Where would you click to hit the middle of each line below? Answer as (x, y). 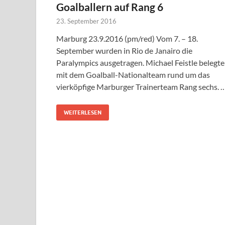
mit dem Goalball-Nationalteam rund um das (133, 75)
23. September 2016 (86, 21)
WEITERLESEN (83, 113)
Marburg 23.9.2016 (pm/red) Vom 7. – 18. (127, 39)
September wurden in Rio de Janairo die (124, 51)
